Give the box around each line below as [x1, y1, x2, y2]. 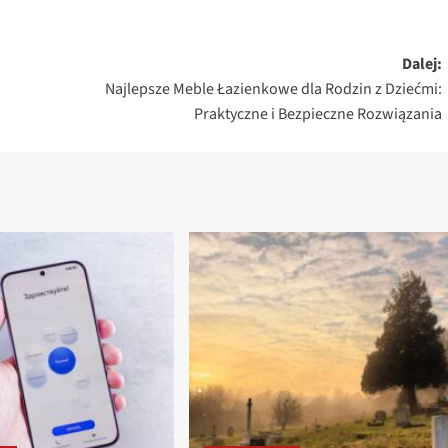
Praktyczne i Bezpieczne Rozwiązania [193, 103, 442, 126]
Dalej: [401, 53, 442, 76]
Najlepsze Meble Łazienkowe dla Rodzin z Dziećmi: [104, 78, 442, 101]
